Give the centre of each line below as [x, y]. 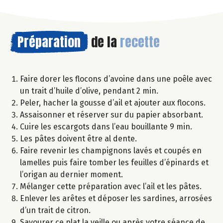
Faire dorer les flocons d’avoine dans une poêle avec [116, 79]
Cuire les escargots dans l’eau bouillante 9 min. [106, 126]
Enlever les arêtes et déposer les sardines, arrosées [116, 198]
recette [140, 42]
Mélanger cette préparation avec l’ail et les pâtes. [111, 186]
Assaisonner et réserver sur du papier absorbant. [111, 114]
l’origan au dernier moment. [71, 174]
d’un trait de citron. [55, 210]
